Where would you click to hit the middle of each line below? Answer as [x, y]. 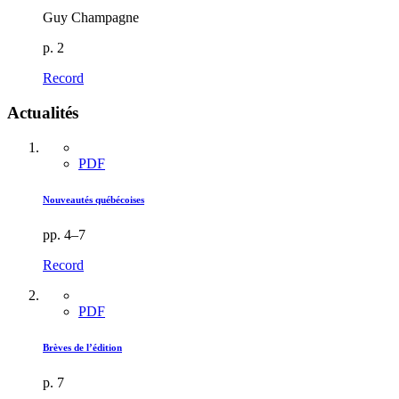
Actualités [43, 112]
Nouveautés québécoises [94, 199]
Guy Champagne [91, 18]
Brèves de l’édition [82, 347]
